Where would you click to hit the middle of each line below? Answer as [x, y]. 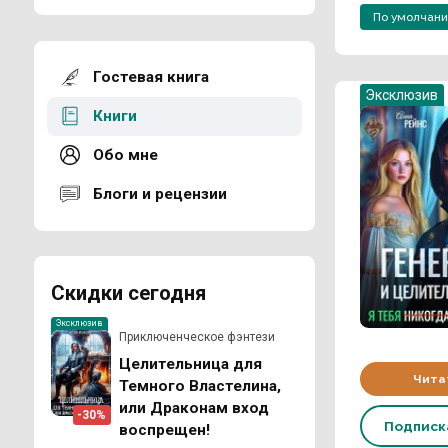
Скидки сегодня [128, 292]
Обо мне [125, 155]
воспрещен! [164, 429]
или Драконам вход [194, 407]
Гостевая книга [150, 77]
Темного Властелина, [200, 385]
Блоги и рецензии [159, 194]
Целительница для [190, 363]
